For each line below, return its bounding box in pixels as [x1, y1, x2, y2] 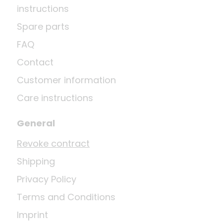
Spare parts [17, 20, 69, 33]
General [17, 117, 55, 130]
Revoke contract [17, 137, 90, 150]
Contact [17, 56, 54, 69]
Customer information [17, 74, 116, 87]
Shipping [17, 155, 55, 168]
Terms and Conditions [17, 191, 115, 204]
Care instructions [17, 92, 93, 105]
